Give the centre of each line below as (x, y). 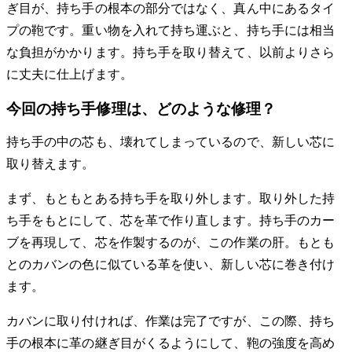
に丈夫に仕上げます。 (70, 74)
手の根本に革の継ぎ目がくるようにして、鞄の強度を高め (171, 343)
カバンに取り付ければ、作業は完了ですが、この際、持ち (171, 321)
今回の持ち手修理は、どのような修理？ (141, 108)
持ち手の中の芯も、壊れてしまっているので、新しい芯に (171, 142)
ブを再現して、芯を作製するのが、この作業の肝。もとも (171, 243)
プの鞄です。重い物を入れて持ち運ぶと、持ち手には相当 (171, 30)
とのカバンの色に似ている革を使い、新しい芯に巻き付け (171, 265)
